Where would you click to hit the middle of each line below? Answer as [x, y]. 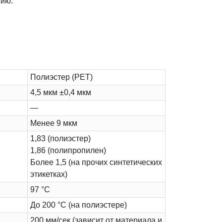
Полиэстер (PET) [61, 77]
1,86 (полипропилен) [68, 151]
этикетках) [49, 174]
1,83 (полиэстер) [60, 139]
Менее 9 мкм [54, 123]
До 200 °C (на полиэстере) [79, 205]
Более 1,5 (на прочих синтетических [96, 163]
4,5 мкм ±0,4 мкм [61, 93]
